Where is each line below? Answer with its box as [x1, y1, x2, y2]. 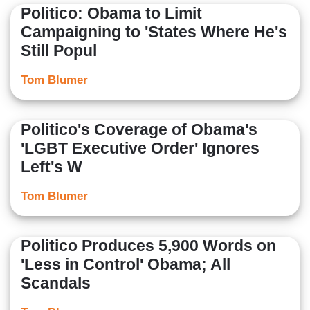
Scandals [21, 274, 91, 293]
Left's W [21, 158, 82, 176]
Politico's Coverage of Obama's [21, 120, 257, 139]
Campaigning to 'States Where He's [21, 23, 287, 42]
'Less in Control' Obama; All [21, 255, 230, 274]
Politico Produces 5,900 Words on [21, 237, 276, 255]
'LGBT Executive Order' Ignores [21, 139, 259, 158]
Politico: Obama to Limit [21, 4, 202, 23]
